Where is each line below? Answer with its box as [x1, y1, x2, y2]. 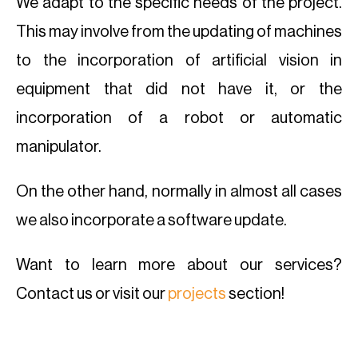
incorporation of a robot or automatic [16, 110, 342, 126]
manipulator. [16, 139, 101, 155]
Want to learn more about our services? [16, 257, 342, 273]
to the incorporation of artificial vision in [16, 53, 342, 69]
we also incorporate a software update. [16, 213, 287, 229]
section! [229, 286, 284, 302]
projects [168, 286, 229, 302]
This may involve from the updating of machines [16, 24, 342, 40]
